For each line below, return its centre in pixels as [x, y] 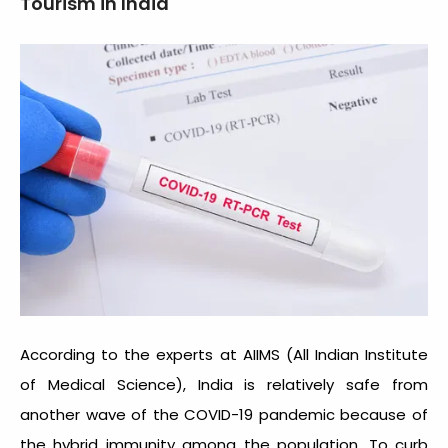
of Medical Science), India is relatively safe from [224, 384]
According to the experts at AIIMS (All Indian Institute [224, 354]
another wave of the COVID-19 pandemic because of [224, 414]
